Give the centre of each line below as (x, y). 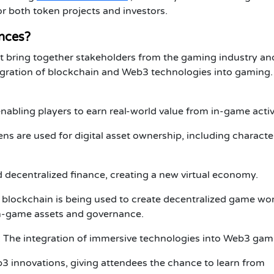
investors (144, 11)
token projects (67, 11)
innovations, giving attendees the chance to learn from (137, 263)
